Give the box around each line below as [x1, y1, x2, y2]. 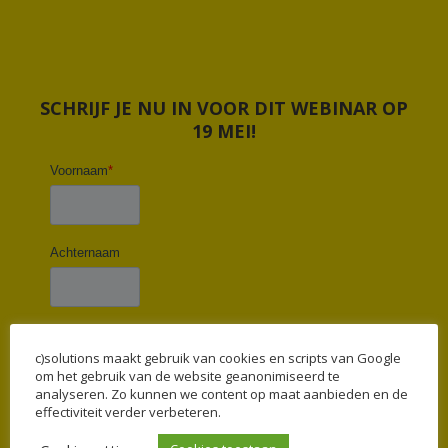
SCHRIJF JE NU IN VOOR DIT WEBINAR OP [40, 96, 408, 121]
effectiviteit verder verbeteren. [35, 403, 221, 421]
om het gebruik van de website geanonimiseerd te [35, 367, 340, 385]
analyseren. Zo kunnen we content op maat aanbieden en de [35, 385, 408, 403]
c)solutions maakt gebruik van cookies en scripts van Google [35, 349, 401, 367]
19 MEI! [192, 119, 256, 144]
